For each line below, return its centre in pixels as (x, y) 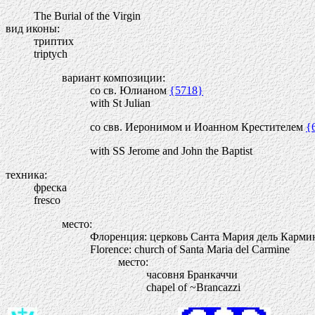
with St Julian (120, 103)
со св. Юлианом (130, 90)
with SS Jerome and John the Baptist (171, 151)
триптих (54, 41)
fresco (47, 200)
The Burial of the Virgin (87, 16)
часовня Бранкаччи (192, 275)
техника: (26, 175)
